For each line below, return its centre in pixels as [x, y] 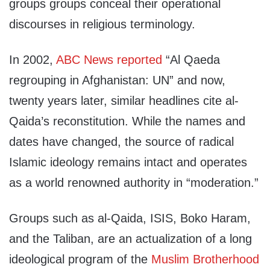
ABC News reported [109, 60]
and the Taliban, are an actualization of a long [130, 239]
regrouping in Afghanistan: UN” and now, [117, 80]
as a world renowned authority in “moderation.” [134, 183]
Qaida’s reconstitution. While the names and [127, 121]
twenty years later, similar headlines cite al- [124, 101]
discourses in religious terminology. [102, 24]
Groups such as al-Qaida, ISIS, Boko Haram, [130, 218]
